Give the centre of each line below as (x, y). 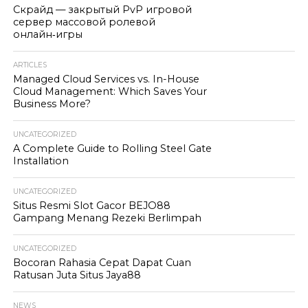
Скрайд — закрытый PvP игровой (102, 10)
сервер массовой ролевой (84, 22)
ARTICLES (30, 65)
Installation (41, 161)
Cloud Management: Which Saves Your (110, 91)
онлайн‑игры (47, 34)
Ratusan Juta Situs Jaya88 (77, 275)
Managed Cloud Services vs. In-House (106, 79)
